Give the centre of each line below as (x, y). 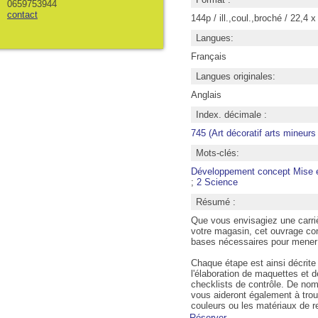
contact (22, 14)
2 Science (217, 182)
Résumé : (215, 202)
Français (208, 56)
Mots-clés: (217, 153)
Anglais (206, 95)
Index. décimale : (231, 115)
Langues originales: (235, 76)
